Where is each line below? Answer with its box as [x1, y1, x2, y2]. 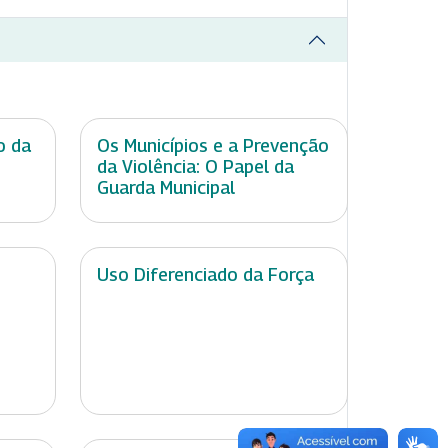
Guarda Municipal [97, 177, 235, 199]
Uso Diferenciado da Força [97, 264, 314, 286]
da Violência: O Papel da [97, 156, 294, 178]
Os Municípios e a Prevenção [97, 135, 329, 157]
